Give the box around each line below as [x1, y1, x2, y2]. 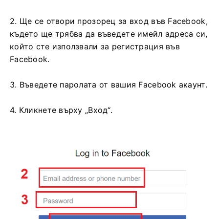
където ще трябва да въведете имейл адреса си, [10, 29, 208, 39]
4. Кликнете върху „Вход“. [10, 105, 112, 115]
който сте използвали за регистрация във [10, 42, 180, 52]
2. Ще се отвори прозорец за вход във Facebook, [10, 16, 208, 26]
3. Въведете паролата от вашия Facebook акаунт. [10, 80, 207, 90]
